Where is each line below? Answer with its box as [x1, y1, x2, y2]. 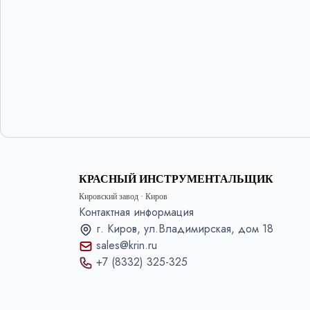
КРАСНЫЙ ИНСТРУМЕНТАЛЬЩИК [79, 173, 273, 185]
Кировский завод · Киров [79, 192, 167, 201]
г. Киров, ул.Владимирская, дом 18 [96, 221, 273, 237]
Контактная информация [79, 204, 194, 220]
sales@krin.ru [96, 237, 157, 253]
